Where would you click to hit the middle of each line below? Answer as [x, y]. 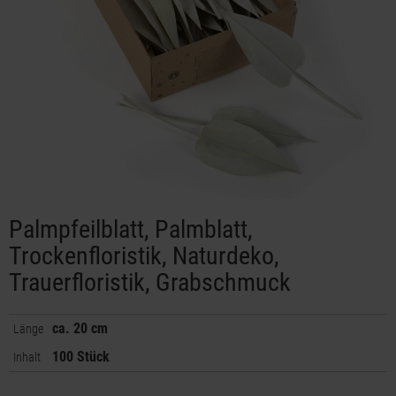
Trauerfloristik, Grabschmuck [150, 282]
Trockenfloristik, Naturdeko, [144, 256]
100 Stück [81, 357]
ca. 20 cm [80, 328]
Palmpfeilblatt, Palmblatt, [131, 229]
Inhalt [27, 357]
